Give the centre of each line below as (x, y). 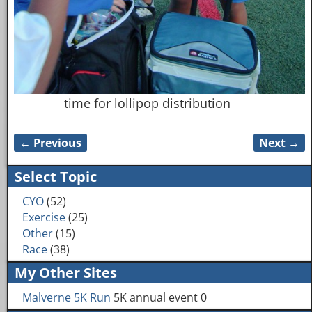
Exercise (44, 218)
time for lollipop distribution (147, 103)
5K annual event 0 (158, 298)
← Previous (50, 143)
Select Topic (56, 177)
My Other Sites (66, 273)
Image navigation (87, 156)
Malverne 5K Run (66, 298)
